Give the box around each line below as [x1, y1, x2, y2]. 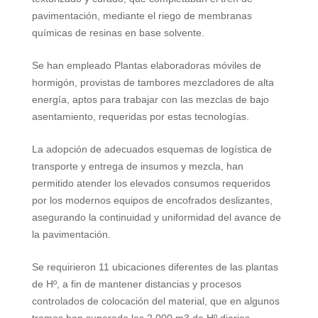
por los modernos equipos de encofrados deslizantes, [31, 194, 273, 207]
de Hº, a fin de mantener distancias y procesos [31, 278, 241, 290]
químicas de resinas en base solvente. [31, 27, 204, 39]
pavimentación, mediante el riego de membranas [31, 10, 252, 22]
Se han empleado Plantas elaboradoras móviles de [31, 60, 261, 72]
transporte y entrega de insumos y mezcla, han [31, 160, 243, 172]
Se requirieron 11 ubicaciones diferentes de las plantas [31, 261, 278, 273]
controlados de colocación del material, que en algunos [31, 295, 280, 307]
